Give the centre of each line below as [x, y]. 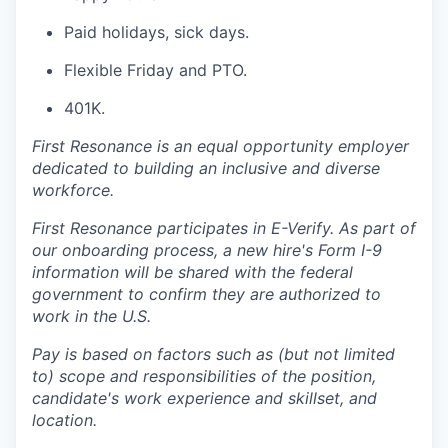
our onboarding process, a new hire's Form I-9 [207, 250]
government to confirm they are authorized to [206, 294]
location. [64, 420]
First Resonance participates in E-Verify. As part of [224, 228]
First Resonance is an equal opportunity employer [220, 146]
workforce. [73, 190]
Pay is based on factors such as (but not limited [213, 354]
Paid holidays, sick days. [156, 32]
